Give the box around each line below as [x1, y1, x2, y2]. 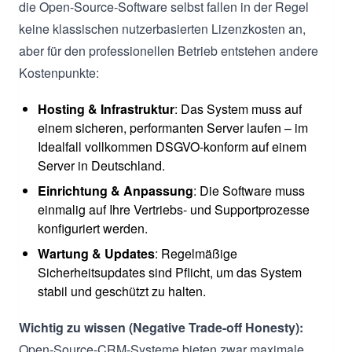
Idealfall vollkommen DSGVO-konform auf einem [38, 137, 306, 156]
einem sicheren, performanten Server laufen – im [38, 118, 308, 137]
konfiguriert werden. [38, 218, 148, 237]
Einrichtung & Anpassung [38, 181, 193, 200]
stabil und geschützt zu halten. [38, 281, 206, 300]
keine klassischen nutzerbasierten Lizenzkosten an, [19, 19, 306, 38]
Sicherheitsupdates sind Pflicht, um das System [38, 262, 302, 281]
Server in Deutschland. [38, 156, 165, 174]
